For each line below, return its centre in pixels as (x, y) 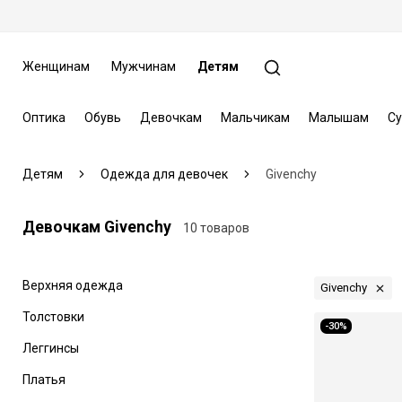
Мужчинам (143, 66)
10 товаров (216, 227)
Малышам (338, 117)
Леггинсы (50, 348)
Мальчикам (255, 117)
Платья (44, 379)
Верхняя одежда (72, 285)
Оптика (44, 117)
